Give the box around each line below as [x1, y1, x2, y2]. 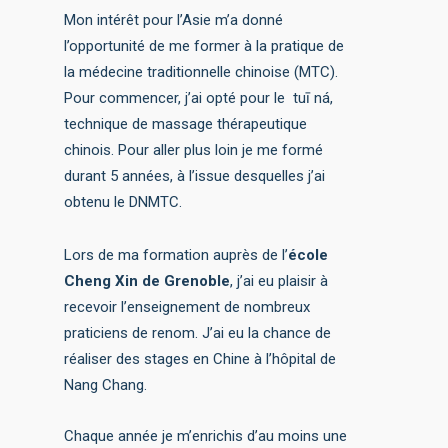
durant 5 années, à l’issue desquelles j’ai [64, 167, 326, 186]
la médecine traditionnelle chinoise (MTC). [64, 63, 339, 82]
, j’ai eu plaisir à [230, 272, 329, 291]
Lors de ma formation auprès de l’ [64, 246, 289, 265]
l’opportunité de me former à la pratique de [64, 37, 345, 56]
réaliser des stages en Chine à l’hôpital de [64, 350, 337, 369]
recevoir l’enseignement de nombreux [64, 298, 311, 317]
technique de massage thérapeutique [64, 115, 308, 134]
